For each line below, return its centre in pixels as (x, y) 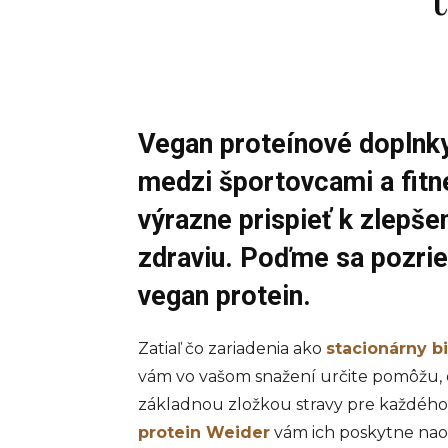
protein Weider (204, 432)
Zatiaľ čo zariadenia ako (232, 348)
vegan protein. (224, 295)
